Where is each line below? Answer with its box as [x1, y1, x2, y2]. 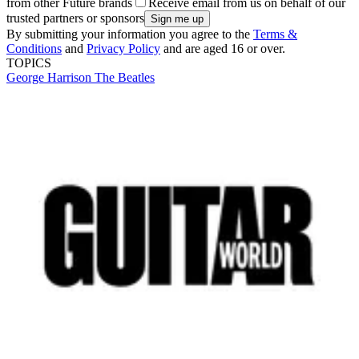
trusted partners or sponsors [6, 11, 144, 26]
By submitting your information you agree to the [6, 27, 253, 42]
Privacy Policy [87, 42, 160, 56]
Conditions [6, 42, 62, 56]
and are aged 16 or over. [160, 42, 285, 56]
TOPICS [6, 56, 51, 71]
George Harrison [6, 71, 95, 85]
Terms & [253, 27, 297, 42]
